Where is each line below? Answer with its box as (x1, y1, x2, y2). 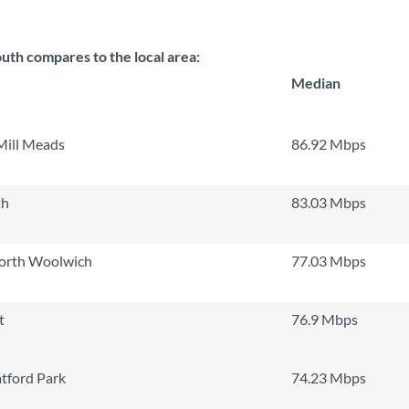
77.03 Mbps (291, 252, 366, 269)
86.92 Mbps (291, 135, 366, 152)
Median (291, 74, 341, 91)
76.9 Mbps (291, 310, 358, 328)
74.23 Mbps (291, 369, 366, 386)
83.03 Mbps (291, 194, 366, 211)
